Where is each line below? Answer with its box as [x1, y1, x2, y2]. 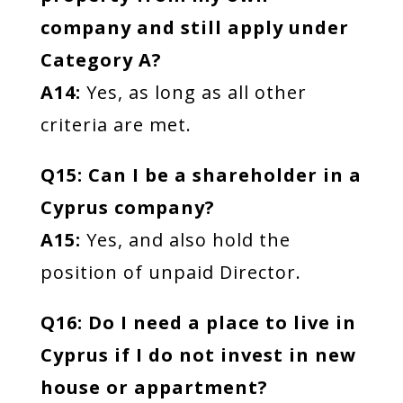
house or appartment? [40, 375, 268, 399]
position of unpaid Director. [40, 260, 301, 284]
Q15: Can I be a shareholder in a [40, 163, 362, 187]
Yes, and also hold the [80, 228, 291, 252]
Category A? [40, 48, 162, 72]
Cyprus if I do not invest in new [40, 343, 356, 367]
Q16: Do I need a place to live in [40, 310, 356, 335]
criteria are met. [40, 112, 192, 137]
